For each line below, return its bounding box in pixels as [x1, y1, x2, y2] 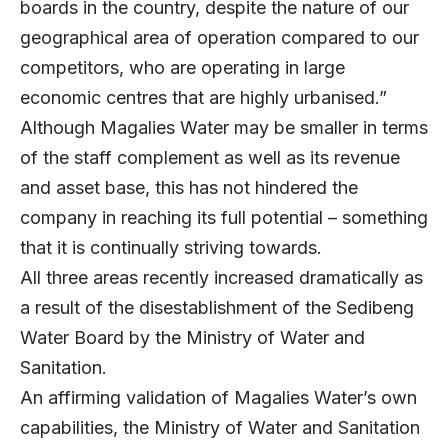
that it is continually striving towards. [20, 237, 327, 259]
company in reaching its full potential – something [20, 207, 428, 229]
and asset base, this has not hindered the [20, 177, 358, 199]
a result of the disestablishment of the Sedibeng [20, 297, 414, 319]
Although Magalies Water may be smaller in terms [20, 117, 428, 139]
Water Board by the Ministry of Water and [20, 327, 365, 349]
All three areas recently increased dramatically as [20, 267, 423, 289]
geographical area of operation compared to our [20, 27, 419, 49]
